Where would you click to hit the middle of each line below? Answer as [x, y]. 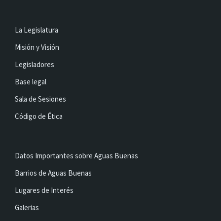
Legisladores [35, 64]
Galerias [27, 207]
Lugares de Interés [44, 190]
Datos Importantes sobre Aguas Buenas [76, 156]
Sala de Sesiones [40, 99]
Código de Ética [39, 116]
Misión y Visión [37, 47]
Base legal [31, 82]
